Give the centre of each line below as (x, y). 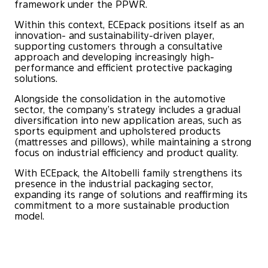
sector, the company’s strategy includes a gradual (127, 111)
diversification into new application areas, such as (128, 121)
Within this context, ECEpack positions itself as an (129, 26)
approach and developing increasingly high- (114, 58)
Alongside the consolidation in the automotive (120, 100)
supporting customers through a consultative (118, 47)
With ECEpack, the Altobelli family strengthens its (128, 174)
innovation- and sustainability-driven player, (114, 36)
